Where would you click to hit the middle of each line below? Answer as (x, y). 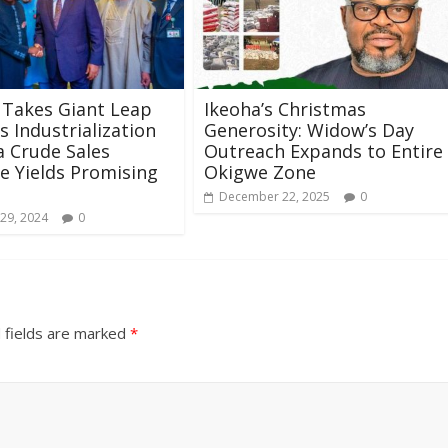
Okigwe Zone (260, 171)
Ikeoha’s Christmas (285, 108)
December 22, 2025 (274, 196)
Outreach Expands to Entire (323, 150)
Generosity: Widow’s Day (309, 129)
